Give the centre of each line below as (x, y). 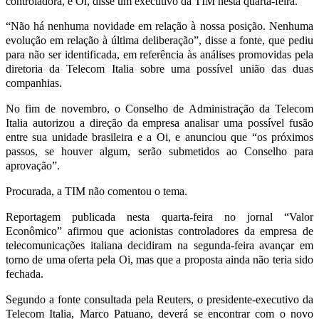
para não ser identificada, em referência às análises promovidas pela (159, 54)
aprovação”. (33, 165)
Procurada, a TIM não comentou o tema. (96, 191)
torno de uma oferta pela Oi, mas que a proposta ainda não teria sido (159, 259)
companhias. (34, 83)
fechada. (25, 273)
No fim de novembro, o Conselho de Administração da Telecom (159, 108)
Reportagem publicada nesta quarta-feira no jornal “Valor (159, 216)
